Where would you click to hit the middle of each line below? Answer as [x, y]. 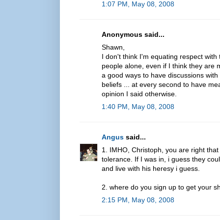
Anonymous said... [133, 34]
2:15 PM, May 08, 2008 [138, 200]
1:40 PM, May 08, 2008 [138, 106]
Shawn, [113, 47]
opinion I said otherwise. [139, 94]
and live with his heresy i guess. [151, 168]
